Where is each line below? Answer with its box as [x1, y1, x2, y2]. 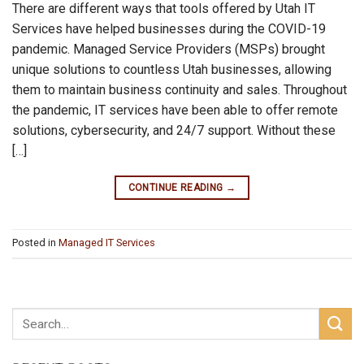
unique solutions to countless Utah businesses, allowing [12, 62, 331, 78]
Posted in [12, 236, 58, 249]
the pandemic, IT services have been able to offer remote [12, 102, 338, 119]
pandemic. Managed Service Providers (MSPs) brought [12, 41, 325, 58]
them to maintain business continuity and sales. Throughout [12, 82, 347, 98]
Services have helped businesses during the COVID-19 [12, 21, 326, 37]
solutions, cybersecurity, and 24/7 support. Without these [12, 123, 336, 139]
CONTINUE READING [128, 182, 226, 194]
